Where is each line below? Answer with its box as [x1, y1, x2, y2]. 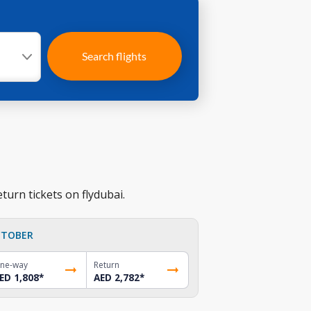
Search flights [82, 49, 147, 62]
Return [94, 258, 120, 271]
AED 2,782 [94, 271, 140, 284]
